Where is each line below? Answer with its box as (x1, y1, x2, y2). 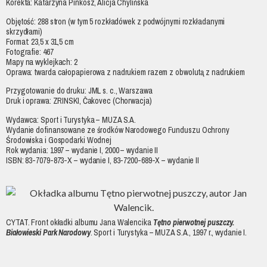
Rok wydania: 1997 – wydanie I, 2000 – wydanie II (6, 144, 159, 156)
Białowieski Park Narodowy (6, 226, 91, 238)
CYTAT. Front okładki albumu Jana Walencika (6, 216, 153, 228)
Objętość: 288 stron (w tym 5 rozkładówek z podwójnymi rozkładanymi (6, 15, 225, 27)
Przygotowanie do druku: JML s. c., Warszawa (6, 85, 153, 97)
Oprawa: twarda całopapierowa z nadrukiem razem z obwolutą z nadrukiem (6, 66, 246, 77)
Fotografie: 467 (6, 46, 54, 57)
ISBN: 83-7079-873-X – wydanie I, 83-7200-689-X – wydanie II (6, 154, 200, 166)
